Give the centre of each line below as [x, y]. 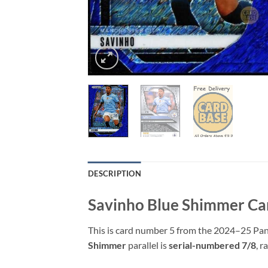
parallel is [147, 245]
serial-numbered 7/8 [212, 245]
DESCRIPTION [115, 174]
